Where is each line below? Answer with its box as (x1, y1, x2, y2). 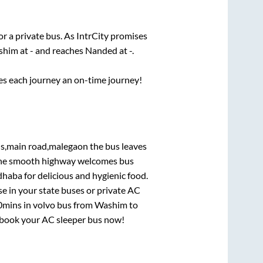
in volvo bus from (22, 198, 95, 210)
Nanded (85, 45, 117, 56)
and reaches (33, 45, 85, 56)
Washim (95, 198, 127, 210)
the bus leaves (88, 140, 147, 151)
